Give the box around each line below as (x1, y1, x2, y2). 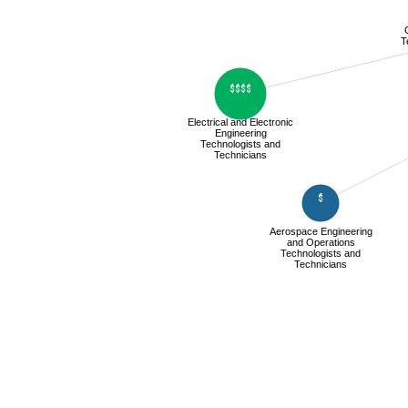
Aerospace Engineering (269, 226, 372, 237)
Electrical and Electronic (188, 117, 293, 127)
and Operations (286, 237, 355, 248)
